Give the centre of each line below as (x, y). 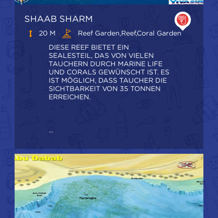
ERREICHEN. (70, 97)
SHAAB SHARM (59, 18)
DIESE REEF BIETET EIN (89, 47)
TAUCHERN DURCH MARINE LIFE (106, 64)
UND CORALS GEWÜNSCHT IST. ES (109, 72)
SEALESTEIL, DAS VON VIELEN (101, 56)
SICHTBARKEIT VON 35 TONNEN (105, 89)
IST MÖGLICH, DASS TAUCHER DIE (108, 81)
